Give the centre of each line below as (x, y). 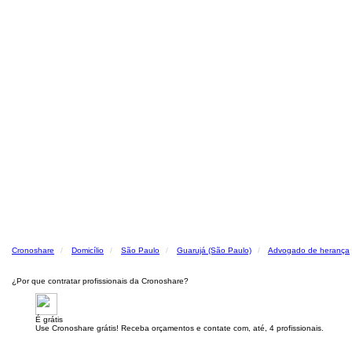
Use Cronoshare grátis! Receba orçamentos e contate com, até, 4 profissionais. (180, 328)
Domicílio (88, 250)
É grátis (49, 319)
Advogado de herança (309, 250)
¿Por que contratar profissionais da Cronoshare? (100, 281)
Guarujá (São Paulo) (214, 250)
